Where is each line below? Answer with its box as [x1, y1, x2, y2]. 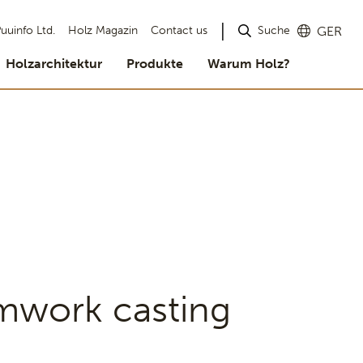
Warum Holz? [207, 56, 290, 71]
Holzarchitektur [6, 56, 102, 71]
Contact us [151, 23, 207, 37]
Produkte [126, 56, 183, 71]
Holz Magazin [68, 23, 138, 37]
